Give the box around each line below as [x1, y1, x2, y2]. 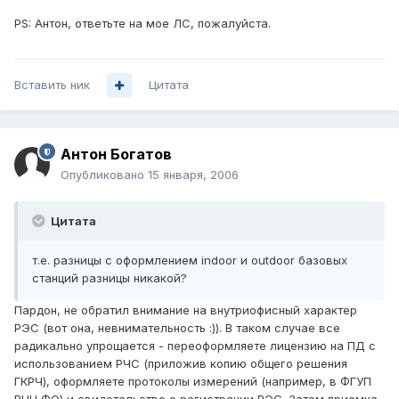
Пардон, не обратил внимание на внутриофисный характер [14, 303, 357, 318]
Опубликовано [61, 167, 148, 183]
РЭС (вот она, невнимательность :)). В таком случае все [14, 321, 340, 336]
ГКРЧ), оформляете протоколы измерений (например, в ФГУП [14, 374, 371, 389]
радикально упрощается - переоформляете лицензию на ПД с [14, 338, 376, 354]
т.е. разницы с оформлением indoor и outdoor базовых [32, 253, 347, 268]
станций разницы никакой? [32, 271, 187, 286]
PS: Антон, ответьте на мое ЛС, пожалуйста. [14, 16, 271, 31]
